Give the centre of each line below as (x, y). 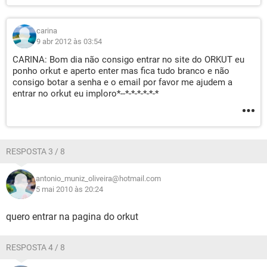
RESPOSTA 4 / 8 (35, 247)
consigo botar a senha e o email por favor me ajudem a (122, 82)
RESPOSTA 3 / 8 (35, 151)
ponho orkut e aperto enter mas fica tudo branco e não (121, 71)
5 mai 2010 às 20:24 (69, 189)
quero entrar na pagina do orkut (72, 217)
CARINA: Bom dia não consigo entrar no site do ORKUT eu (128, 60)
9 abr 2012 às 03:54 (69, 41)
